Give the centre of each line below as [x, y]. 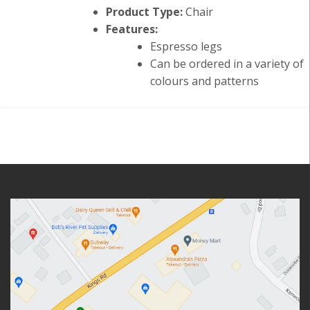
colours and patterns [204, 81]
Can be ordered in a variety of [227, 64]
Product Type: [146, 12]
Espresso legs [186, 47]
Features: [132, 29]
